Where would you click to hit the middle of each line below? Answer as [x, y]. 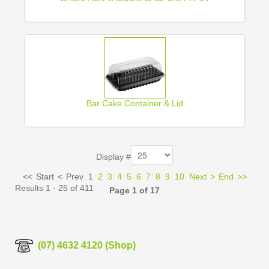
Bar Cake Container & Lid [134, 103]
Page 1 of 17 [134, 190]
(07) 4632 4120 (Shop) [86, 245]
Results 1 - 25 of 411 [54, 188]
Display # [113, 157]
